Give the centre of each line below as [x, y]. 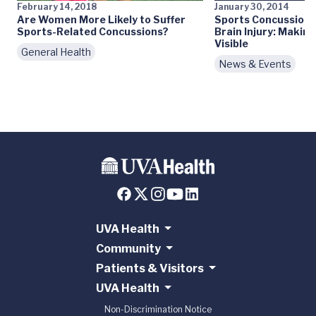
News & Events [255, 64]
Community [128, 249]
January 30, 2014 [252, 7]
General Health [56, 52]
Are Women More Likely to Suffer [101, 19]
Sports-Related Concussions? [93, 31]
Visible [231, 43]
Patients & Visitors [150, 269]
